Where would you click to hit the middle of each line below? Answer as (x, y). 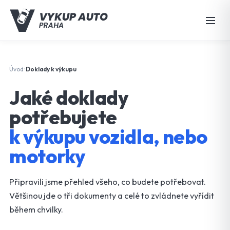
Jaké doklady (69, 98)
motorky (47, 156)
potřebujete (63, 117)
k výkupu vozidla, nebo (109, 137)
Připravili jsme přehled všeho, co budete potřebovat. (108, 182)
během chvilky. (36, 209)
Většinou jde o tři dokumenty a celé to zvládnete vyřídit (112, 196)
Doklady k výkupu (51, 69)
